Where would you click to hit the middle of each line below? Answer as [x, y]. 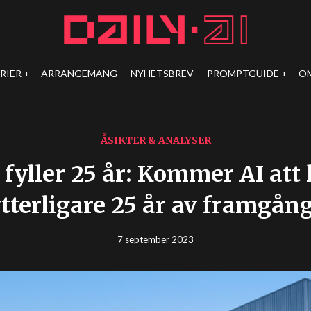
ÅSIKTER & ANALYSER [155, 140]
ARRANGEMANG [79, 73]
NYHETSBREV [162, 73]
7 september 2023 [155, 239]
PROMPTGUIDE [243, 73]
